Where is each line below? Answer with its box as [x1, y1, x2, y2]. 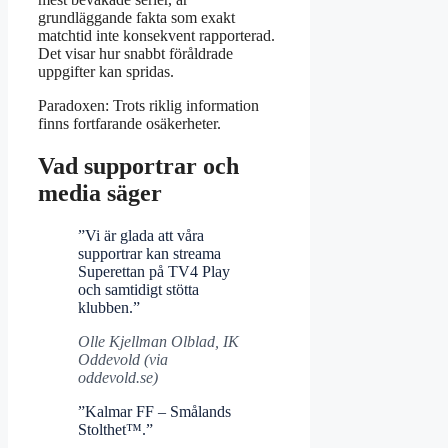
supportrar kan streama [78, 244, 221, 262]
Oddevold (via [78, 350, 168, 368]
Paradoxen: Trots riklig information [38, 97, 259, 115]
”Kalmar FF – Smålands [78, 402, 231, 420]
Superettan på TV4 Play [78, 262, 230, 280]
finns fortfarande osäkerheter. [38, 115, 221, 133]
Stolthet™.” [78, 420, 153, 438]
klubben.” [78, 298, 140, 316]
